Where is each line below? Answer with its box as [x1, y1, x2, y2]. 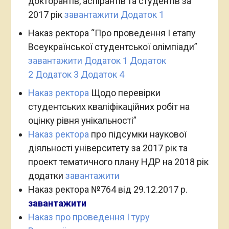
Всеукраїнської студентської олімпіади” [28, 41, 197, 52]
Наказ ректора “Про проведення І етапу [28, 28, 196, 38]
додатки [28, 170, 65, 181]
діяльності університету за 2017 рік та [28, 143, 188, 153]
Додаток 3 [35, 69, 79, 80]
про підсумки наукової [90, 129, 187, 140]
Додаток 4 [80, 69, 124, 80]
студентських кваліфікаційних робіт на [28, 101, 190, 112]
